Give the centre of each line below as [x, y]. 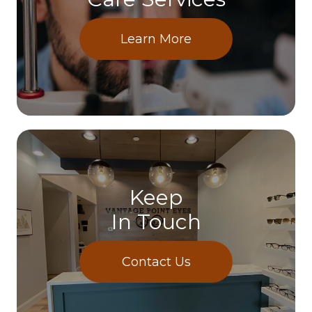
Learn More [156, 39]
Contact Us [156, 262]
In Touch [156, 221]
